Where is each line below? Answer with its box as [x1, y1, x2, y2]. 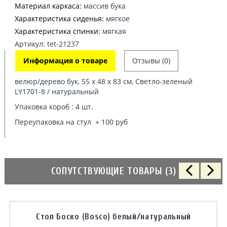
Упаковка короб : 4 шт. [15, 102, 93, 111]
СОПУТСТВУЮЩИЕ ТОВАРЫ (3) [51, 166, 176, 177]
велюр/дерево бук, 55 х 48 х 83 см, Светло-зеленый [15, 77, 193, 86]
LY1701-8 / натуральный [15, 87, 99, 96]
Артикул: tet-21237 [15, 39, 79, 49]
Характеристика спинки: [15, 26, 100, 36]
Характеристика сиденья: [15, 14, 104, 23]
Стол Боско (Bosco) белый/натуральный [35, 212, 192, 221]
